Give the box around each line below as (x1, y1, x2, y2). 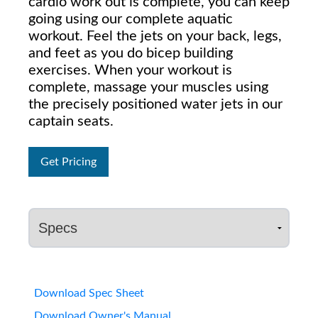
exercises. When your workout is (28, 62, 232, 77)
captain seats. (28, 114, 114, 128)
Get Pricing (40, 155, 97, 168)
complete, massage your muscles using (28, 79, 268, 94)
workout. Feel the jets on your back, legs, (28, 28, 282, 43)
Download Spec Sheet (34, 287, 144, 299)
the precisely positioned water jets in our (28, 97, 283, 111)
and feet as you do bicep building (28, 45, 233, 60)
